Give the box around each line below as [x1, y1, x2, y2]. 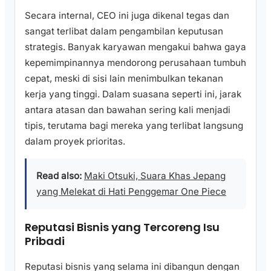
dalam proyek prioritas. [25, 135, 125, 147]
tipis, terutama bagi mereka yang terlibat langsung [25, 119, 243, 131]
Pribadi [25, 233, 65, 249]
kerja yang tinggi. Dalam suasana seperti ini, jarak [25, 88, 241, 100]
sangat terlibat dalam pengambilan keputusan [25, 25, 223, 37]
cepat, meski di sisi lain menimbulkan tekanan [25, 72, 223, 84]
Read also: [36, 169, 82, 181]
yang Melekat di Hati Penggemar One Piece [36, 185, 226, 197]
